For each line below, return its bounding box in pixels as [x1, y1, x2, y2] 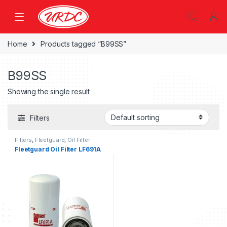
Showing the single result [8, 87, 90, 96]
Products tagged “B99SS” [41, 39, 127, 48]
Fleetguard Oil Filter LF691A [15, 145, 101, 153]
